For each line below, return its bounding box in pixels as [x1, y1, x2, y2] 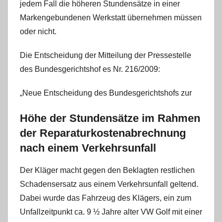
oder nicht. [20, 27, 56, 36]
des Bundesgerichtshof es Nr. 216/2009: [20, 64, 160, 73]
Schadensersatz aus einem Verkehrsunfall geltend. [20, 180, 198, 188]
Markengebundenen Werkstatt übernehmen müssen [20, 13, 202, 22]
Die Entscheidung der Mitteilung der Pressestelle [20, 51, 191, 59]
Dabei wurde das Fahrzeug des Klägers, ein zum [20, 194, 191, 202]
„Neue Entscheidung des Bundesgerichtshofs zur [20, 88, 192, 97]
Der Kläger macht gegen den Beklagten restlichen [20, 166, 195, 174]
